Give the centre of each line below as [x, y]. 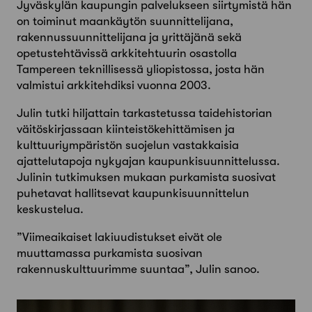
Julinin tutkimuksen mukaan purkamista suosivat [146, 178]
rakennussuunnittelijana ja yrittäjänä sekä [129, 38]
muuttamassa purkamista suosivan [110, 253]
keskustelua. [50, 210]
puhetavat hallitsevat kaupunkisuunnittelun [133, 194]
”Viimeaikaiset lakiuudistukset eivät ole [119, 237]
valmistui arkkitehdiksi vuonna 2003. [114, 86]
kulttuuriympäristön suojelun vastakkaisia [128, 146]
